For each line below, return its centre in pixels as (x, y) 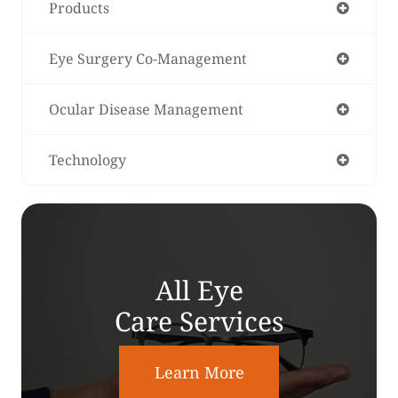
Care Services (199, 321)
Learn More (199, 372)
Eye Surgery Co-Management (148, 58)
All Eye (199, 290)
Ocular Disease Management (146, 109)
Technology (88, 159)
